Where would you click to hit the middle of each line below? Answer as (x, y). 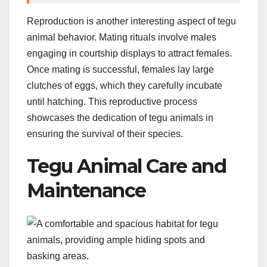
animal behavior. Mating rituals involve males (122, 37)
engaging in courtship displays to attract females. (129, 53)
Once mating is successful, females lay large (120, 69)
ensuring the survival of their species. (105, 133)
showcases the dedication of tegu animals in (120, 117)
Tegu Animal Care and (126, 166)
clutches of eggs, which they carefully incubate (125, 85)
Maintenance (86, 190)
